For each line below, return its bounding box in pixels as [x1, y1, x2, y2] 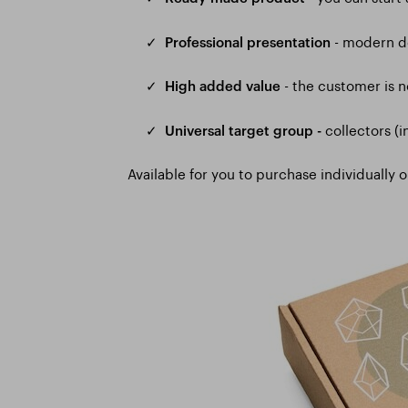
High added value [165, 77, 280, 95]
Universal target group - [165, 121, 325, 138]
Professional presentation [165, 33, 331, 50]
